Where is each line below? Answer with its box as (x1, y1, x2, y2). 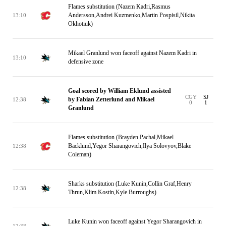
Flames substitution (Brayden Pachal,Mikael (68, 134, 174, 141)
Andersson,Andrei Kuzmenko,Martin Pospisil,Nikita (68, 12, 195, 19)
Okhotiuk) (68, 20, 93, 27)
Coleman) (68, 151, 91, 158)
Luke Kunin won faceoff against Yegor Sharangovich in (68, 218, 202, 225)
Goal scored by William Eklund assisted (68, 87, 171, 94)
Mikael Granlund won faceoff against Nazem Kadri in (68, 49, 197, 56)
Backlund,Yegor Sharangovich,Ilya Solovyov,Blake (68, 142, 191, 149)
